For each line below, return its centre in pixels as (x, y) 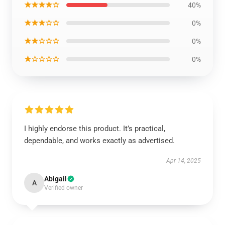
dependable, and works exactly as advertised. (99, 141)
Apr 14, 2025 (184, 161)
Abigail (55, 179)
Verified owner (64, 188)
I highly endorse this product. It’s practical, (95, 129)
